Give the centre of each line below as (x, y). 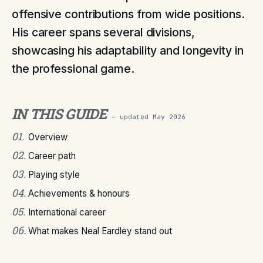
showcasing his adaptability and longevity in (128, 50)
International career (67, 212)
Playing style (54, 175)
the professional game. (73, 69)
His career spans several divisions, (103, 32)
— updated (132, 117)
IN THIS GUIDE (59, 114)
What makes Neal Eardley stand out (100, 231)
